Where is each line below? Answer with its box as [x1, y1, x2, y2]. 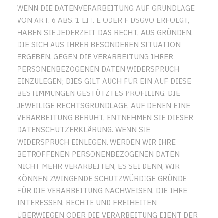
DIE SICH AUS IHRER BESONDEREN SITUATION [17, 39, 181, 49]
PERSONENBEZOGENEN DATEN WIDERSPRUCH [17, 64, 179, 73]
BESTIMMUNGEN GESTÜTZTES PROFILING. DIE [17, 88, 180, 98]
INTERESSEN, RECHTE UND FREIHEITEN [17, 198, 157, 207]
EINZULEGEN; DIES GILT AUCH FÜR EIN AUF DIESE [17, 76, 191, 86]
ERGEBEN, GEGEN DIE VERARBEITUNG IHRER [17, 52, 173, 61]
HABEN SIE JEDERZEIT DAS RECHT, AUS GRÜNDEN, [17, 27, 193, 37]
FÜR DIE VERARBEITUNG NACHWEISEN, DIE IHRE [17, 185, 187, 195]
